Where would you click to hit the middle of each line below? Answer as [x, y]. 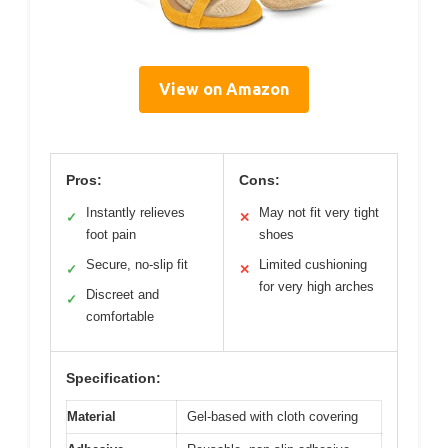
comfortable [120, 317]
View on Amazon [224, 89]
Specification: [113, 378]
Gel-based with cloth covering [272, 417]
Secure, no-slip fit [137, 265]
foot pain [111, 235]
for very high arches [316, 287]
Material [91, 417]
